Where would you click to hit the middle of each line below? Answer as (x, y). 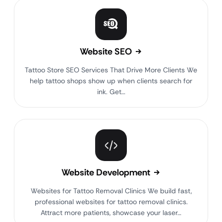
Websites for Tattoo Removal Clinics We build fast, (111, 191)
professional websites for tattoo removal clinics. (111, 202)
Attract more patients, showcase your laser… (111, 213)
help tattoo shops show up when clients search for (111, 81)
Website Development (107, 172)
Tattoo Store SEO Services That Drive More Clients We (111, 70)
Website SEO (107, 52)
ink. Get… (111, 92)
